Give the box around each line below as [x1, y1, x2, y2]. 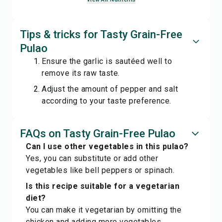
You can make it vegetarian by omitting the [26, 205, 181, 215]
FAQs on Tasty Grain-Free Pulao [20, 127, 175, 140]
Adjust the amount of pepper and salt [42, 84, 178, 94]
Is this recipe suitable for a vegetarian [26, 181, 179, 191]
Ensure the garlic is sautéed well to [42, 56, 172, 66]
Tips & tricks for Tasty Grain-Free [20, 28, 182, 41]
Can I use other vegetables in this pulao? [26, 142, 189, 151]
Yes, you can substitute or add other [26, 154, 158, 163]
